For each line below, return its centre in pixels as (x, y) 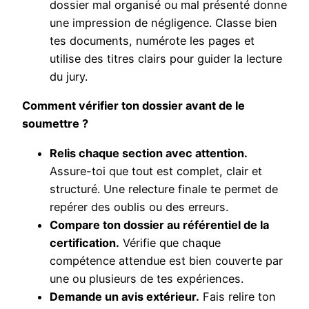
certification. (84, 242)
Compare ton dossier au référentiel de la (159, 225)
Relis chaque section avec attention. (149, 153)
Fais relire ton (238, 296)
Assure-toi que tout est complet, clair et (156, 171)
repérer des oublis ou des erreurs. (139, 207)
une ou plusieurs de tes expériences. (147, 278)
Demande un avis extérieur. (124, 296)
